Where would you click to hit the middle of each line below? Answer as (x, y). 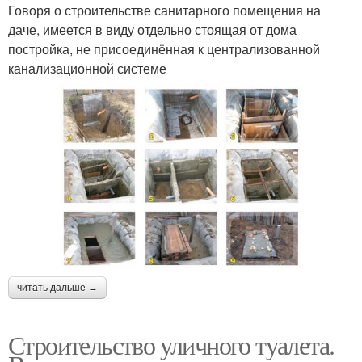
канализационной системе (87, 68)
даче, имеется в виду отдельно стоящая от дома (152, 29)
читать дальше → (57, 287)
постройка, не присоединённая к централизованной (164, 48)
